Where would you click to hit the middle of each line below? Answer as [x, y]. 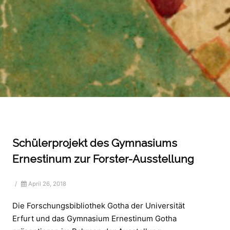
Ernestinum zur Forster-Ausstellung [103, 159]
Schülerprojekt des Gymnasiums [95, 143]
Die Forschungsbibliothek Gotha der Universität [99, 205]
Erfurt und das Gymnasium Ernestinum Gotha [94, 218]
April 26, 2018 [47, 184]
